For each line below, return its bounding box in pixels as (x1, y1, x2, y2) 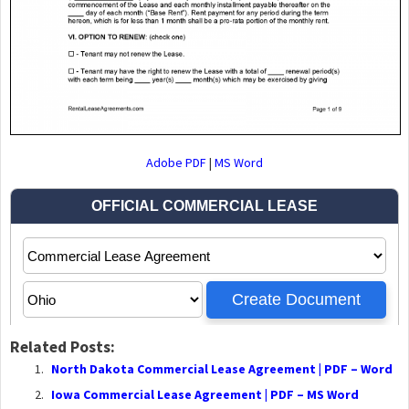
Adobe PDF (146, 154, 206, 172)
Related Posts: (10, 337, 115, 358)
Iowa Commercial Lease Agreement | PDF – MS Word (51, 386, 359, 404)
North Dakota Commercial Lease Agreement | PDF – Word (51, 361, 393, 378)
